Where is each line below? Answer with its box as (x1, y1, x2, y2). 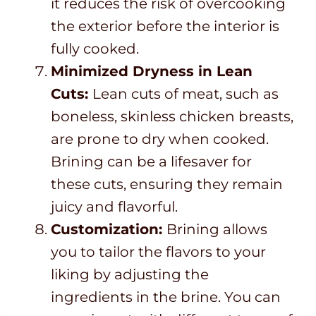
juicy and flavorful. (51, 198, 178, 216)
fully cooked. (51, 40, 139, 58)
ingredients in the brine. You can (51, 288, 281, 306)
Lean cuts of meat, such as (92, 85, 279, 103)
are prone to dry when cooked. (51, 130, 269, 148)
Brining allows (166, 221, 267, 238)
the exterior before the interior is (51, 18, 279, 35)
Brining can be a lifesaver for (51, 153, 252, 171)
